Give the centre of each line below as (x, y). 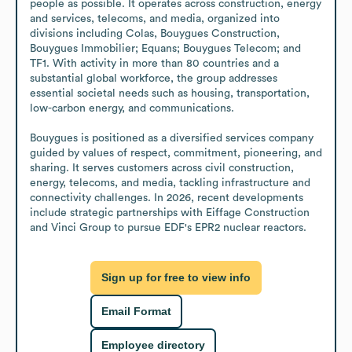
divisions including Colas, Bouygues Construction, (155, 33)
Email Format (136, 312)
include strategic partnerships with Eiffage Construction (170, 213)
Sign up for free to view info (176, 278)
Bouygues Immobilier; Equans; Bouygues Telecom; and (165, 48)
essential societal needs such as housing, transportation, (170, 93)
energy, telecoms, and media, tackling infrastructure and (170, 183)
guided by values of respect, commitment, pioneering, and (176, 153)
